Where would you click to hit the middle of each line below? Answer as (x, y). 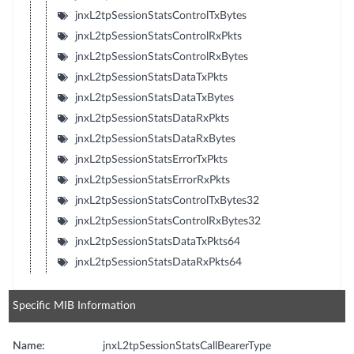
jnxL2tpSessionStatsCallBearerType (187, 346)
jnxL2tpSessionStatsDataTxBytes (154, 98)
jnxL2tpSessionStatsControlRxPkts (158, 36)
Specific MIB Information (75, 305)
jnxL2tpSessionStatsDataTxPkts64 (157, 241)
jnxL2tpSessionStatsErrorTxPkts (151, 159)
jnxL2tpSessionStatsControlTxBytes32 (167, 200)
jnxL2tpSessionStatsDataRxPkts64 (158, 262)
